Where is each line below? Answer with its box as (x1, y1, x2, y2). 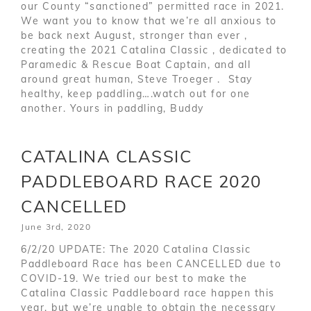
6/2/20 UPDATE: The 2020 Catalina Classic (21, 242, 251, 255)
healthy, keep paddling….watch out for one (21, 87, 251, 100)
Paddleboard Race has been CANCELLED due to (21, 257, 281, 270)
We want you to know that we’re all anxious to (21, 14, 277, 27)
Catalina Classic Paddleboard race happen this (21, 286, 275, 299)
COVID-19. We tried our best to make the (21, 271, 248, 285)
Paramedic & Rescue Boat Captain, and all (21, 58, 251, 71)
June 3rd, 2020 (21, 221, 91, 232)
